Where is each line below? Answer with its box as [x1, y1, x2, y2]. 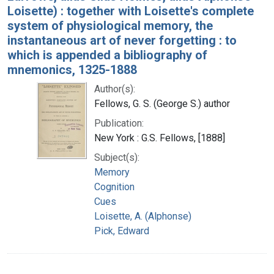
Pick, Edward [94, 224, 149, 237]
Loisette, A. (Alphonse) [94, 210, 191, 222]
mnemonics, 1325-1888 [7, 62, 137, 77]
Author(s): [94, 83, 135, 95]
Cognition [94, 180, 135, 193]
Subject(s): [94, 151, 139, 163]
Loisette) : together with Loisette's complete [7, 3, 254, 18]
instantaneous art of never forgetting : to [7, 32, 237, 48]
